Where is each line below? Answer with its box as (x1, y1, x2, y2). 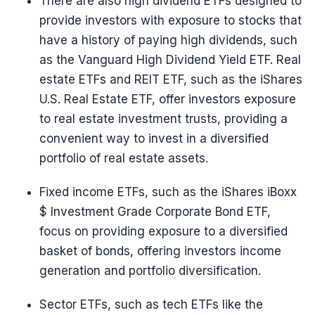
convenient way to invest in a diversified (39, 131, 269, 146)
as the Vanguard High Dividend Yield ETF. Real (39, 53, 301, 67)
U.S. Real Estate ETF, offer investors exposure (39, 92, 296, 106)
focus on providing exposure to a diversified (39, 224, 288, 238)
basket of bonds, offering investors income (39, 244, 281, 258)
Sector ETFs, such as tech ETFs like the (39, 297, 263, 311)
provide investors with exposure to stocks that (39, 13, 302, 27)
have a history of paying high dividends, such (39, 33, 297, 47)
